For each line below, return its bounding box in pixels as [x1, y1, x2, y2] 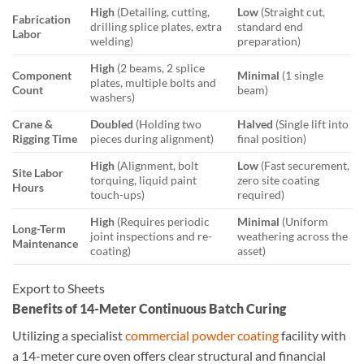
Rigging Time [12, 132, 77, 146]
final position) [237, 132, 307, 146]
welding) [90, 34, 134, 49]
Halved [237, 117, 274, 132]
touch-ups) [90, 188, 145, 202]
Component [12, 68, 71, 83]
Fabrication [12, 12, 71, 27]
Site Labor [12, 166, 63, 180]
